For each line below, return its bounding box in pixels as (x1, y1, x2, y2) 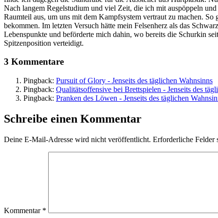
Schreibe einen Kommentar (4, 112, 142, 125)
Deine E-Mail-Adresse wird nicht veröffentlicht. (4, 135, 151, 144)
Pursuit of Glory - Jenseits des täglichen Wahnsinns (56, 76, 213, 85)
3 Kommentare (4, 56, 64, 67)
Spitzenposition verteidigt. (4, 38, 84, 47)
